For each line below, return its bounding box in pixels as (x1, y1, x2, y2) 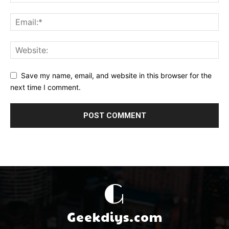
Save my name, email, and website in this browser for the (21, 71, 212, 80)
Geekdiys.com (66, 207, 163, 225)
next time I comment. (10, 82, 81, 91)
